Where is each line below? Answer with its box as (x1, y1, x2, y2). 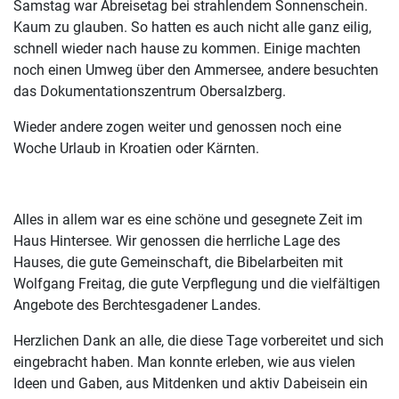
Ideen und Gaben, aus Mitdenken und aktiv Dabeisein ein (13, 375, 368, 393)
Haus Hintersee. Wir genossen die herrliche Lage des (13, 232, 340, 250)
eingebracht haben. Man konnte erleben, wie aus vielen (13, 354, 355, 371)
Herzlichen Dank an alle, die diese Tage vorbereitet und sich (13, 332, 384, 350)
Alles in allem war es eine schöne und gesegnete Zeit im (13, 211, 362, 229)
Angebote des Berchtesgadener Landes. (13, 297, 261, 314)
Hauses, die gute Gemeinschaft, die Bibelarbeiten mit (13, 254, 343, 272)
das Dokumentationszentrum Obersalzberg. (13, 83, 286, 101)
